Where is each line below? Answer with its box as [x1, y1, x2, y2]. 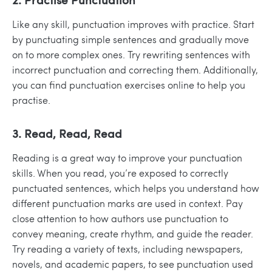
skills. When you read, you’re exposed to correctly [12, 166, 228, 180]
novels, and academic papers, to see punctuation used [12, 257, 253, 271]
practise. [12, 93, 50, 107]
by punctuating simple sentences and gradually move [12, 33, 249, 46]
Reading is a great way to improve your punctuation [12, 151, 242, 165]
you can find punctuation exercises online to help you [12, 78, 245, 92]
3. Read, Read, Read [12, 124, 122, 141]
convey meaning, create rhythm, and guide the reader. [12, 227, 253, 240]
